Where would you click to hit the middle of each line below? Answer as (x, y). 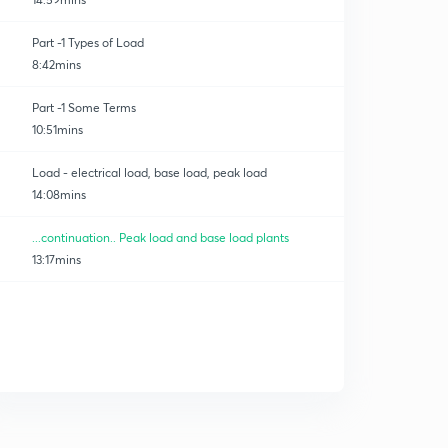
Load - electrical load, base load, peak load (149, 172)
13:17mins (56, 259)
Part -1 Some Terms (84, 107)
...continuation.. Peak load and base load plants (160, 237)
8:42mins (56, 64)
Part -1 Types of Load (88, 42)
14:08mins (59, 194)
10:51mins (57, 129)
